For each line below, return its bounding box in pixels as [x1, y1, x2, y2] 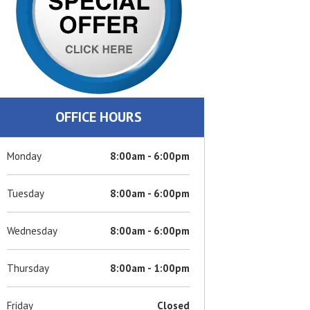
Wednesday [7, 224, 58, 237]
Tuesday [7, 186, 45, 200]
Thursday [7, 261, 50, 275]
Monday [7, 149, 42, 163]
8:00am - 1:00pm [110, 261, 190, 275]
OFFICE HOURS [55, 107, 142, 126]
